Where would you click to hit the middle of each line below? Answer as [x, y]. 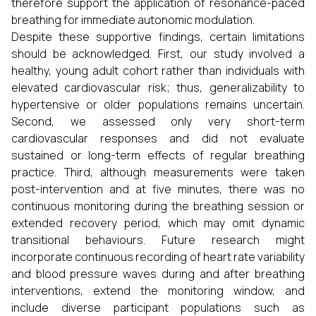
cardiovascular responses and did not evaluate [158, 138]
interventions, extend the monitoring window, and [158, 291]
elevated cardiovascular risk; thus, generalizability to [158, 87]
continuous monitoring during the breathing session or [158, 206]
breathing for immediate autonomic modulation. [133, 20]
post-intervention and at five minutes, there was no [158, 189]
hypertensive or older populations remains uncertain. [158, 104]
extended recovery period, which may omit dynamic [158, 223]
